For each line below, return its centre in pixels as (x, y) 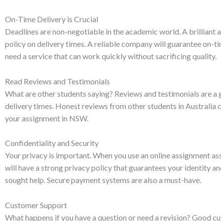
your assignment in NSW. (47, 118)
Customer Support (36, 205)
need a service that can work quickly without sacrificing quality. (111, 56)
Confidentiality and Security (52, 143)
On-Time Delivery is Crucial (52, 19)
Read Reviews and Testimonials (57, 81)
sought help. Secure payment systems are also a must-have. (103, 180)
